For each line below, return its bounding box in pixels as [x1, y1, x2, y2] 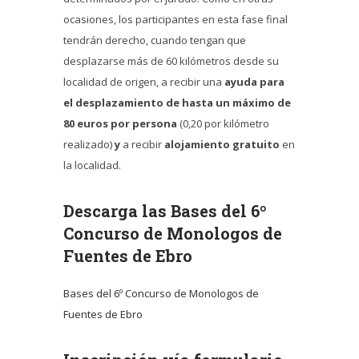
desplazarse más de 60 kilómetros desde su [63, 54, 279, 69]
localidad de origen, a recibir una [63, 75, 224, 90]
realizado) [63, 137, 115, 152]
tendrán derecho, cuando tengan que [63, 33, 246, 48]
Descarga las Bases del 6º [63, 200, 267, 222]
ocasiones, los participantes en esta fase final [63, 12, 288, 27]
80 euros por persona [63, 116, 179, 131]
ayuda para [224, 75, 284, 90]
